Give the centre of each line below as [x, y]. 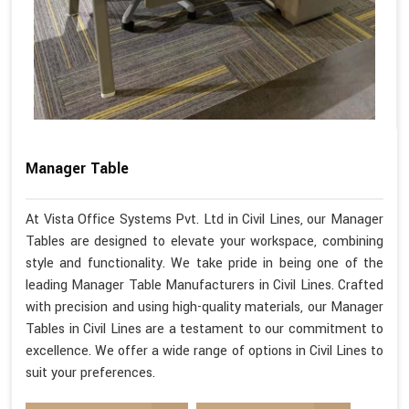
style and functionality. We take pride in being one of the [204, 263]
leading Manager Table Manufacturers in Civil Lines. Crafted [204, 285]
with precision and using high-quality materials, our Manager [204, 307]
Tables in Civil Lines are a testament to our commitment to [204, 329]
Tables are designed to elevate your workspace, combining [204, 241]
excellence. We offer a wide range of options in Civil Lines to [204, 351]
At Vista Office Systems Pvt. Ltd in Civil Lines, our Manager [204, 219]
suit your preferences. [90, 372]
